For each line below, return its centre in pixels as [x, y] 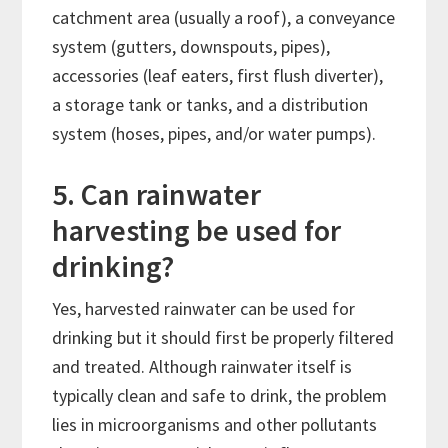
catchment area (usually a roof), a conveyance [224, 18]
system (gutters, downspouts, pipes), [191, 47]
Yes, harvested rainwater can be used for [204, 309]
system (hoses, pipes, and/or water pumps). [216, 134]
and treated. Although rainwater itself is [202, 367]
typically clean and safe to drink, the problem [220, 396]
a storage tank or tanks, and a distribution [210, 105]
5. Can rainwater [157, 194]
